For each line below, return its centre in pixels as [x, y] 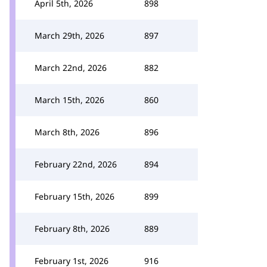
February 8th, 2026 [72, 229]
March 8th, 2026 [67, 132]
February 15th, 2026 [74, 196]
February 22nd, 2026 [76, 164]
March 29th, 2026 [69, 35]
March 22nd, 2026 [71, 68]
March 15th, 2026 [69, 100]
